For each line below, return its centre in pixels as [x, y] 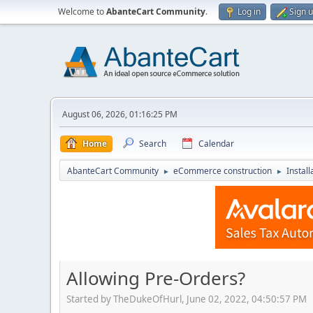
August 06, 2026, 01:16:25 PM [120, 114]
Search [153, 144]
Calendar [216, 144]
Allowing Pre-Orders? [156, 278]
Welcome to [82, 12]
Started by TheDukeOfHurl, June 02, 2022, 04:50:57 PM [187, 299]
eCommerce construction [223, 171]
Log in [249, 12]
